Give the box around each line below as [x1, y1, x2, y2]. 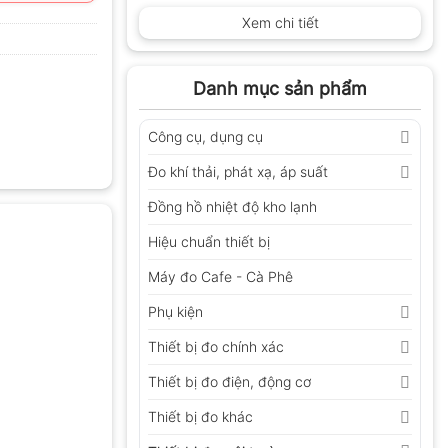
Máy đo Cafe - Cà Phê [148, 267, 293, 285]
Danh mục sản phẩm [193, 77, 367, 99]
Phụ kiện [148, 302, 203, 320]
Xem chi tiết [241, 13, 319, 31]
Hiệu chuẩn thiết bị [148, 232, 270, 250]
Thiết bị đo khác [148, 407, 253, 425]
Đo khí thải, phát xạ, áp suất [148, 162, 328, 180]
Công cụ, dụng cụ [148, 127, 263, 145]
